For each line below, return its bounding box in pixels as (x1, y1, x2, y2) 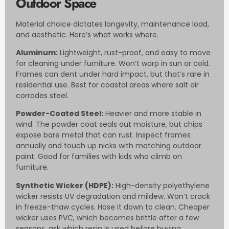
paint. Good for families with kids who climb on (16, 151, 182, 162)
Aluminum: (16, 47, 58, 58)
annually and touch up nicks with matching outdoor (16, 141, 201, 151)
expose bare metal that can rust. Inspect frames (16, 130, 191, 141)
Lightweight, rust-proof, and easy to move (58, 47, 211, 58)
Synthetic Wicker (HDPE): (16, 180, 113, 191)
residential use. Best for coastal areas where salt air (16, 79, 199, 90)
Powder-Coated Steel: (16, 108, 103, 119)
